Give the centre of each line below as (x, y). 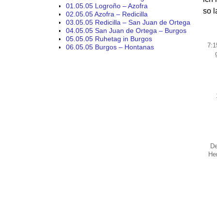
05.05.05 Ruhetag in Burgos (109, 39)
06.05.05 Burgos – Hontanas (110, 47)
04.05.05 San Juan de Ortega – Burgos (126, 31)
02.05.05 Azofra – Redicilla (107, 14)
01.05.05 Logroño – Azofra (107, 6)
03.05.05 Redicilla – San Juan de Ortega (128, 23)
